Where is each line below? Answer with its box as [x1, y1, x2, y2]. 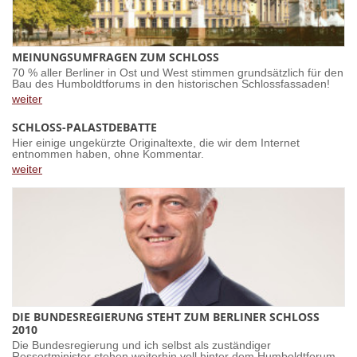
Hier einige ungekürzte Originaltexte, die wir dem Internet [12, 137, 300, 149]
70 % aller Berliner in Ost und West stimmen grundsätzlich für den [12, 67, 343, 79]
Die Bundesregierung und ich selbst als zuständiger [12, 339, 271, 351]
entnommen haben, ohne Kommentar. [12, 148, 204, 160]
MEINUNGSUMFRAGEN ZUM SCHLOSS [12, 49, 219, 65]
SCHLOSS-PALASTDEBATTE [12, 120, 157, 135]
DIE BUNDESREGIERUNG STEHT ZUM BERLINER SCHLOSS [12, 309, 320, 324]
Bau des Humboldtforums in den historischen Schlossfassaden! [12, 78, 330, 90]
